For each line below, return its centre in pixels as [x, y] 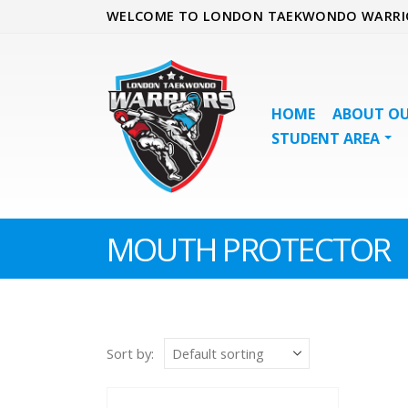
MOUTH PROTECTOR [249, 249]
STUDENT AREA [326, 138]
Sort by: [130, 353]
